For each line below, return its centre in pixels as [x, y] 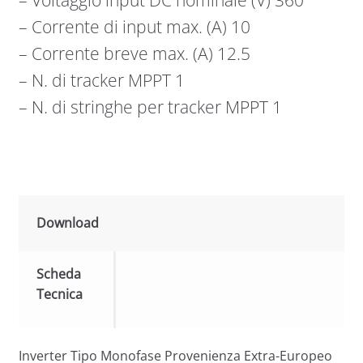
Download [68, 222]
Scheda [59, 273]
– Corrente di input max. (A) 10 [134, 26]
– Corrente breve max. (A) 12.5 [134, 53]
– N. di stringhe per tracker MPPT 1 [150, 107]
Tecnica [60, 294]
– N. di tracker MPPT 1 [101, 80]
